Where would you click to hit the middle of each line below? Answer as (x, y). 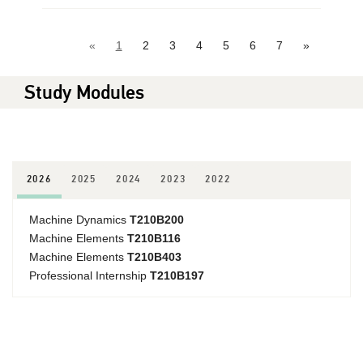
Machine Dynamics (79, 220)
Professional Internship (89, 276)
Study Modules (84, 92)
